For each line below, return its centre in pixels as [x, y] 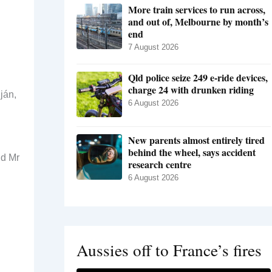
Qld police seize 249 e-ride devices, [198, 78]
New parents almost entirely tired [196, 140]
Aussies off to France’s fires [169, 250]
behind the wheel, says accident [192, 152]
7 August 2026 [153, 47]
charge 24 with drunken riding [191, 90]
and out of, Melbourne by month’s [198, 22]
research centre [160, 165]
